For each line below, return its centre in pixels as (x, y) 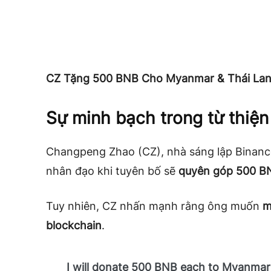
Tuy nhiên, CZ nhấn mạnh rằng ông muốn (154, 206)
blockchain (74, 226)
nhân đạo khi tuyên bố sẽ (112, 171)
